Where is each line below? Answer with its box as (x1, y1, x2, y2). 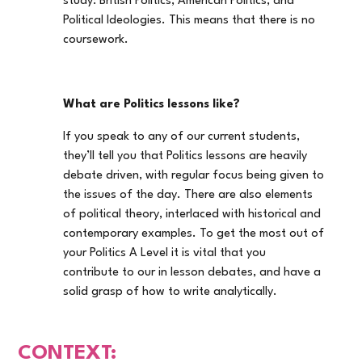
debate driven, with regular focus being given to (63, 170, 325, 182)
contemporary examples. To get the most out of (63, 228, 325, 240)
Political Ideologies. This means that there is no (63, 15, 316, 27)
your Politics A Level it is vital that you (63, 247, 267, 259)
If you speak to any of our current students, (63, 131, 301, 143)
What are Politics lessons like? (63, 99, 241, 111)
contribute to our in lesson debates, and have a (63, 267, 322, 279)
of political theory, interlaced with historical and (63, 208, 322, 221)
